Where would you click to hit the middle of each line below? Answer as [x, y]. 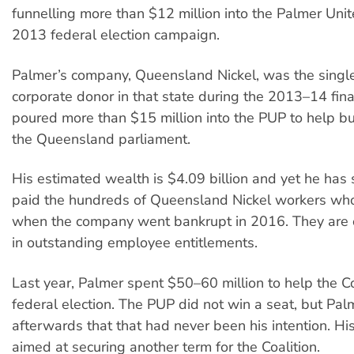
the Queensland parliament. [101, 139]
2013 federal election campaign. [116, 35]
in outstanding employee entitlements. [135, 243]
